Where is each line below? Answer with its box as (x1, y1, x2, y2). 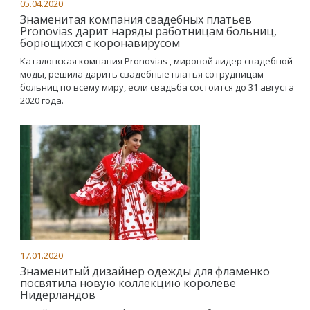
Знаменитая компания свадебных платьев (20, 12, 252, 27)
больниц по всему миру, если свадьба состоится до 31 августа (20, 81, 294, 93)
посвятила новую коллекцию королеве (20, 275, 236, 291)
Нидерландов (20, 287, 95, 302)
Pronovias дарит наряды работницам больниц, (20, 24, 277, 39)
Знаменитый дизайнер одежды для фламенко (20, 264, 270, 279)
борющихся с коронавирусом (20, 35, 180, 51)
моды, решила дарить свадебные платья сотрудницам (20, 68, 264, 80)
